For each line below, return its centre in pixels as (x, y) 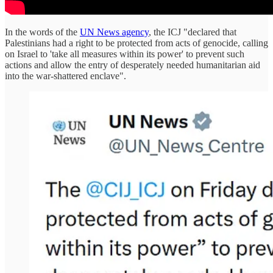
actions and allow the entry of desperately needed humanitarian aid (133, 65)
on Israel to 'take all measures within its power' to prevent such (125, 54)
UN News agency (114, 32)
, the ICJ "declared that (193, 32)
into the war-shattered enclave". (66, 76)
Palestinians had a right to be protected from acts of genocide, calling (136, 43)
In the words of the (42, 32)
